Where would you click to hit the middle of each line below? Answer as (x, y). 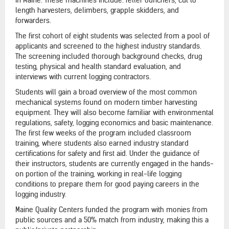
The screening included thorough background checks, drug (109, 56)
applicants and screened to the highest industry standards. (108, 46)
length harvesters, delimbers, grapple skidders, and (97, 10)
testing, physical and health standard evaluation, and (98, 66)
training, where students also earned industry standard (102, 143)
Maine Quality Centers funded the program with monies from (111, 209)
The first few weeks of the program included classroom (103, 133)
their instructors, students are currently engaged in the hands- (114, 163)
